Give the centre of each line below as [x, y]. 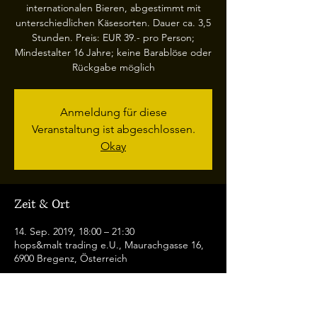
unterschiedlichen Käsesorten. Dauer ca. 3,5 [113, 23]
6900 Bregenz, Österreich [71, 258]
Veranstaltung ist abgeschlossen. [113, 129]
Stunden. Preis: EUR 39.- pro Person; [113, 38]
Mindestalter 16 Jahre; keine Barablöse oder [113, 52]
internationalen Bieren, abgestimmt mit [113, 8]
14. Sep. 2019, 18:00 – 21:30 [74, 231]
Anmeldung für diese [113, 112]
